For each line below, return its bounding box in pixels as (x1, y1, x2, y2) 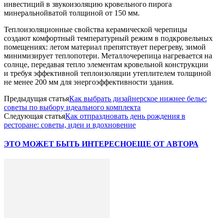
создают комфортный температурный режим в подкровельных (4, 34, 213, 42)
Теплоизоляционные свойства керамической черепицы (4, 25, 187, 34)
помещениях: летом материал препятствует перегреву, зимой (4, 42, 206, 51)
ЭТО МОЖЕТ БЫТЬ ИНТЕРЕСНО (4, 139, 132, 148)
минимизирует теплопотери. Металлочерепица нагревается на (4, 51, 212, 60)
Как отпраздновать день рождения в (65, 111, 185, 120)
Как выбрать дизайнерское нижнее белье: (69, 94, 207, 103)
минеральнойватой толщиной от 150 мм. (4, 8, 140, 17)
